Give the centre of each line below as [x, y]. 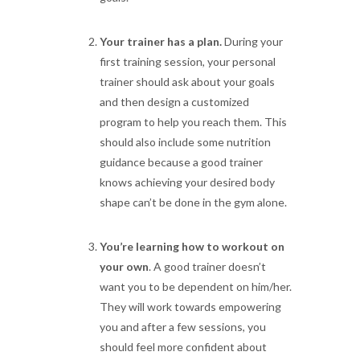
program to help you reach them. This [193, 122]
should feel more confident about [183, 347]
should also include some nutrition [185, 142]
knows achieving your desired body [187, 182]
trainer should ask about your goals [187, 82]
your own [124, 266]
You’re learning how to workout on [192, 246]
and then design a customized [174, 102]
